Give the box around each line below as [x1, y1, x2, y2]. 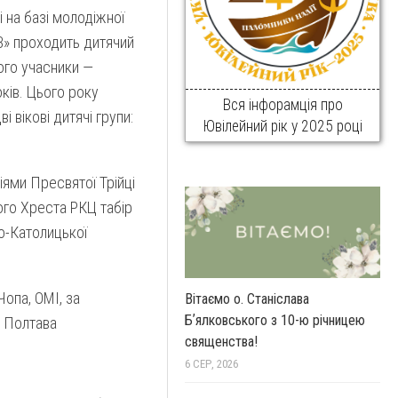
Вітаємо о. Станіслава [185, 291, 309, 308]
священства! [185, 333, 258, 351]
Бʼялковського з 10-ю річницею [185, 312, 365, 330]
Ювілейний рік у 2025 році [203, 116, 362, 135]
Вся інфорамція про [222, 95, 343, 114]
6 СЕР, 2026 [185, 357, 238, 371]
